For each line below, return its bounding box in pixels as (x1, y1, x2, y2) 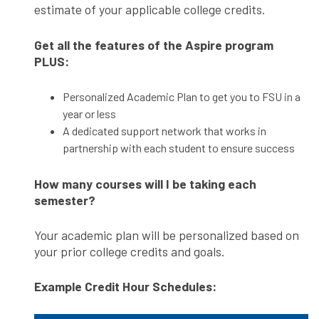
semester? (34, 192, 95, 208)
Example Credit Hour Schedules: (34, 278, 216, 295)
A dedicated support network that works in (63, 124, 266, 138)
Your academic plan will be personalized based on (34, 226, 299, 243)
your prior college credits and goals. (34, 243, 224, 259)
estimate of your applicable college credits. (34, 1, 268, 18)
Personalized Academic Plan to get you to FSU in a (63, 90, 300, 104)
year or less (63, 107, 116, 121)
